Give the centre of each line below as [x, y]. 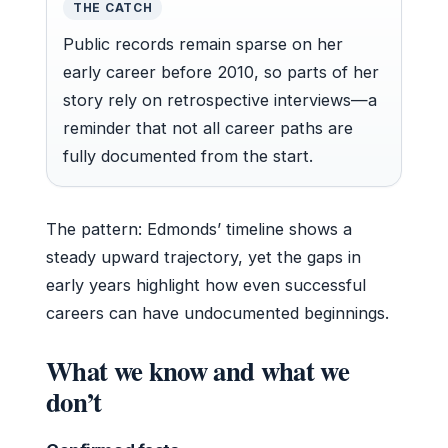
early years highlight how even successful [206, 284]
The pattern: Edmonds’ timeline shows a [199, 228]
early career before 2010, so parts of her [221, 71]
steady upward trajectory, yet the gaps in [203, 256]
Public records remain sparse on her [203, 43]
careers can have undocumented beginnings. [217, 312]
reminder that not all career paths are [208, 127]
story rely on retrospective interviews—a [220, 99]
